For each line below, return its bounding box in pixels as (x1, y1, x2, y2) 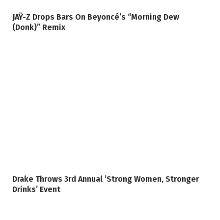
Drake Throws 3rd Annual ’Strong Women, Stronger (12, 174, 199, 184)
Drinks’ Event (12, 184, 60, 194)
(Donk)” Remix (12, 23, 65, 32)
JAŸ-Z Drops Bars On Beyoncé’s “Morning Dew (12, 12, 179, 22)
